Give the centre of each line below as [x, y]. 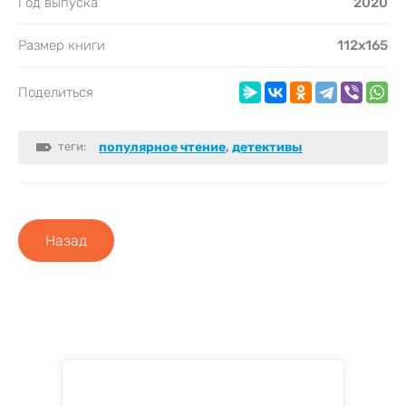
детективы [267, 147]
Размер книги [62, 45]
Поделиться [56, 92]
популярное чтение [162, 147]
